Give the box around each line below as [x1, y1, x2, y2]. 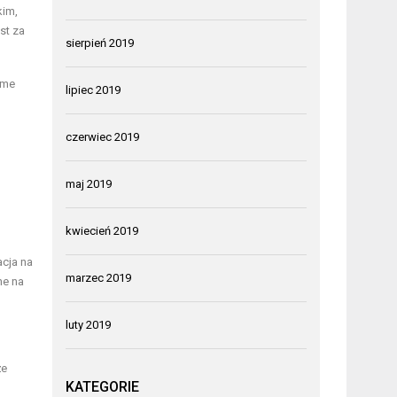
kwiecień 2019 [66, 223, 139, 237]
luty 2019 [66, 317, 112, 331]
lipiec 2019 [66, 82, 121, 97]
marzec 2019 [66, 270, 132, 284]
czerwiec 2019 [66, 129, 140, 144]
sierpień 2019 [66, 35, 135, 50]
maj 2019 [66, 176, 113, 191]
